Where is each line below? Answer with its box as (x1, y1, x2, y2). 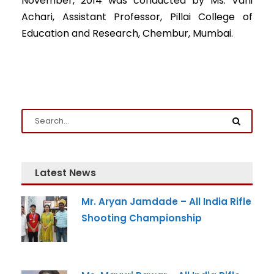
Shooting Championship (81, 212, 202, 224)
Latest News (35, 166, 96, 180)
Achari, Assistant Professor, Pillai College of (21, 10, 253, 24)
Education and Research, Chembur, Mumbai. (21, 26, 233, 40)
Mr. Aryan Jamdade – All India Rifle (81, 195, 251, 208)
